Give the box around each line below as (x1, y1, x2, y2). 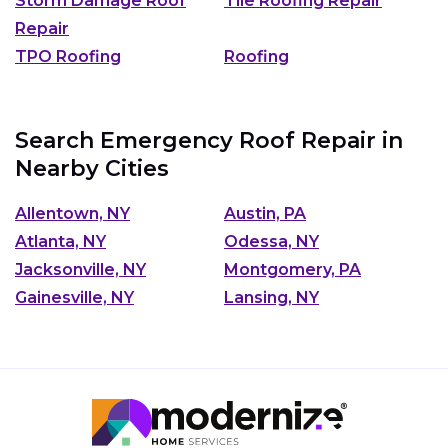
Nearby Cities (15, 155, 169, 182)
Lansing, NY (224, 287, 319, 307)
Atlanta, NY (15, 231, 106, 251)
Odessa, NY (224, 231, 319, 251)
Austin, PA (224, 203, 306, 223)
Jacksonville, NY (15, 259, 146, 279)
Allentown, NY (15, 203, 130, 223)
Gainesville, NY (15, 287, 134, 307)
